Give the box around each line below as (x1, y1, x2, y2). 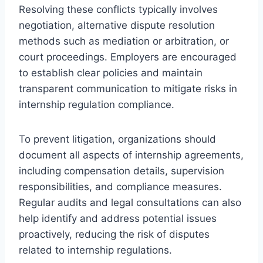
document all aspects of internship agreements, (19, 149, 244, 161)
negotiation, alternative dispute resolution (19, 19, 215, 31)
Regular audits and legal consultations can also (19, 196, 241, 208)
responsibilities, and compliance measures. (19, 180, 222, 193)
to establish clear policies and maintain (19, 66, 203, 79)
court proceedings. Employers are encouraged (19, 50, 237, 63)
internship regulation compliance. (19, 98, 174, 110)
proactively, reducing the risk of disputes (19, 228, 210, 240)
